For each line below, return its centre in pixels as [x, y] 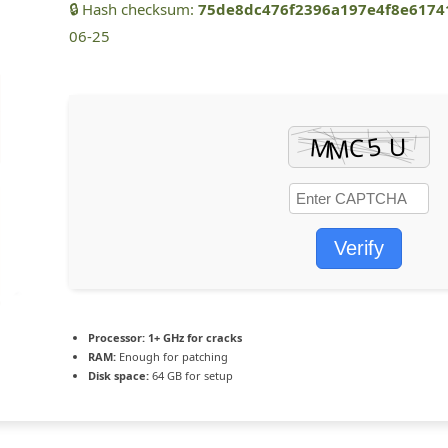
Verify [359, 247]
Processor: [116, 337]
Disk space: [118, 375]
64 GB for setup [191, 375]
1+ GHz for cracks [193, 337]
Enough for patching [172, 356]
